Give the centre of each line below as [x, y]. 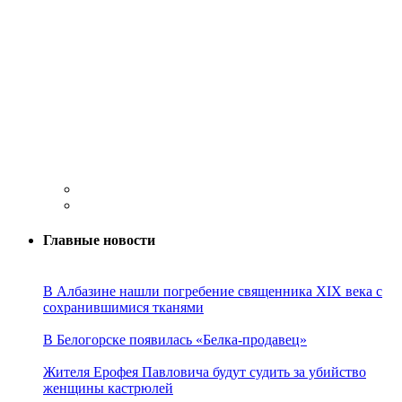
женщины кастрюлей [108, 389]
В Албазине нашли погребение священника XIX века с [213, 292]
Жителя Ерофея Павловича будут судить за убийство [205, 372]
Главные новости [99, 240]
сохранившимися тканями [123, 308]
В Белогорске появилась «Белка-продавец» [175, 340]
